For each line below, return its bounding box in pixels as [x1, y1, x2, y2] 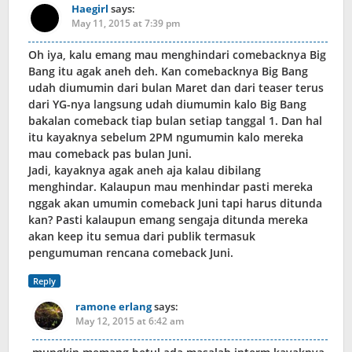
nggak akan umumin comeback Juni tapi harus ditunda [28, 196, 322, 211]
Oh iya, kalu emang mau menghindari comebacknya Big [28, 47, 326, 63]
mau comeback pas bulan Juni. [28, 146, 192, 162]
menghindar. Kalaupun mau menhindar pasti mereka [28, 179, 313, 195]
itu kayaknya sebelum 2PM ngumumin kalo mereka [28, 130, 303, 145]
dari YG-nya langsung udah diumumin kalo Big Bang [28, 97, 306, 112]
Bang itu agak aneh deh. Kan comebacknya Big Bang [28, 64, 308, 79]
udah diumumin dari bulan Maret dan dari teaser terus [28, 80, 324, 96]
